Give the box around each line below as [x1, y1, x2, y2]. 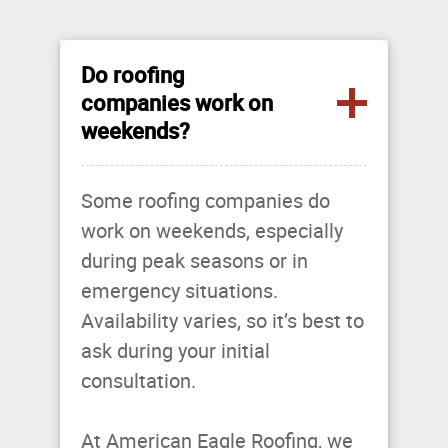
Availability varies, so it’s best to [81, 309, 364, 334]
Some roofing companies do [81, 189, 330, 214]
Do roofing [81, 60, 184, 90]
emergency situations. [81, 279, 278, 304]
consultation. [81, 369, 201, 394]
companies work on [81, 88, 273, 118]
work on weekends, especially [81, 219, 343, 244]
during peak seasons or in [81, 249, 308, 274]
